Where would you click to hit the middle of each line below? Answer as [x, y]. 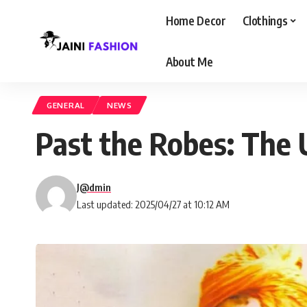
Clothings [265, 20]
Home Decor [196, 20]
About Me [189, 61]
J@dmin [94, 187]
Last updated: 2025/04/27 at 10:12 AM [153, 204]
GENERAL [66, 105]
